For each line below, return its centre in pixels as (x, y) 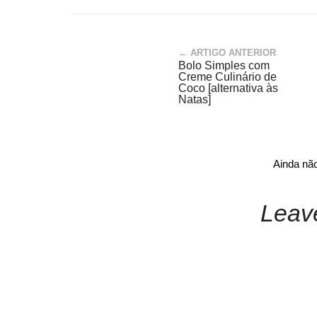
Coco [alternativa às (228, 88)
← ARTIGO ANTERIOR (227, 53)
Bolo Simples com (224, 65)
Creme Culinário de (227, 77)
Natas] (195, 99)
